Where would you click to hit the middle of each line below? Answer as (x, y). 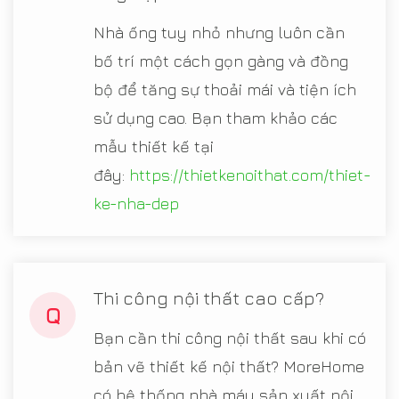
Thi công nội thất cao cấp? (209, 297)
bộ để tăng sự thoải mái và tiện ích (225, 89)
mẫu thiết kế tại (154, 146)
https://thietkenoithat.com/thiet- (250, 175)
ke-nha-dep (136, 203)
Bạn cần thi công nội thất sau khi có (230, 338)
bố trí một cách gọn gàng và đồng (221, 61)
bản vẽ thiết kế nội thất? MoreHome (229, 366)
